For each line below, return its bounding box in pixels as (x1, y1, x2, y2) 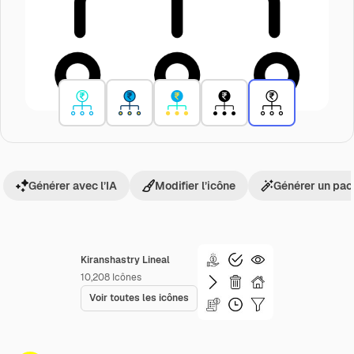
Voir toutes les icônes (89, 292, 189, 304)
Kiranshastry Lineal (81, 254, 170, 266)
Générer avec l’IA (28, 179, 117, 193)
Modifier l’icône (155, 179, 235, 193)
